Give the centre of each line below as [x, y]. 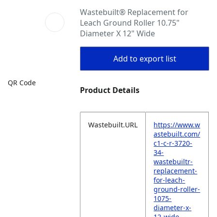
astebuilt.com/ [177, 134]
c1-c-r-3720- [173, 143]
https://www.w [177, 125]
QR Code [22, 82]
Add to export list [145, 59]
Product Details [110, 90]
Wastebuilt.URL [113, 125]
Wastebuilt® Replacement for [134, 12]
